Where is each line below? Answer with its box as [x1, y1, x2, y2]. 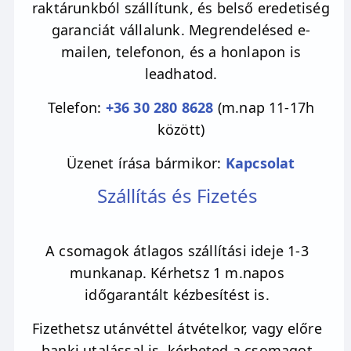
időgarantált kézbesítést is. [85, 284, 270, 304]
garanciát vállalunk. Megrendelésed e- [51, 20, 311, 39]
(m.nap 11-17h [213, 97, 315, 117]
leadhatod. [144, 63, 218, 83]
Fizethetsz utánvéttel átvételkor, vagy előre [32, 318, 322, 338]
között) [157, 119, 205, 139]
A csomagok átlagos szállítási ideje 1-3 [45, 241, 309, 260]
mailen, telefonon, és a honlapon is [61, 42, 301, 61]
